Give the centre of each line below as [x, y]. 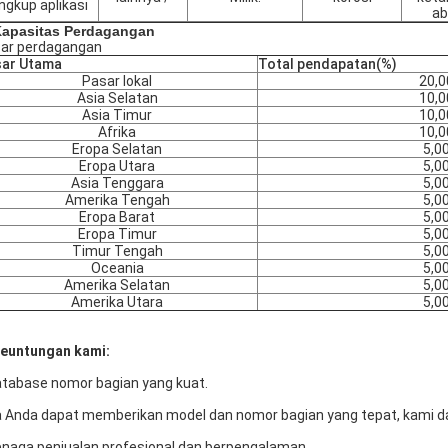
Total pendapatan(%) [327, 64]
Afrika [117, 132]
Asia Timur [117, 115]
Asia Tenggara [117, 183]
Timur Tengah [117, 251]
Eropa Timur [117, 234]
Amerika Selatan [117, 285]
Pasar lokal [117, 81]
